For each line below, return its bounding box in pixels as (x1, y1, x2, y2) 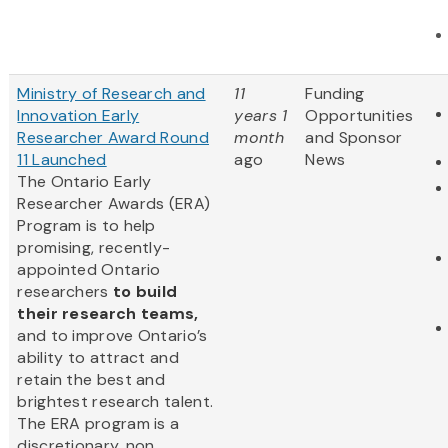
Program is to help (17, 215, 156, 237)
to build (112, 281, 178, 303)
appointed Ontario (17, 259, 161, 281)
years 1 (234, 105, 288, 127)
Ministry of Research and (17, 83, 206, 105)
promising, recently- (17, 237, 171, 259)
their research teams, (17, 303, 199, 325)
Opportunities (305, 105, 414, 127)
